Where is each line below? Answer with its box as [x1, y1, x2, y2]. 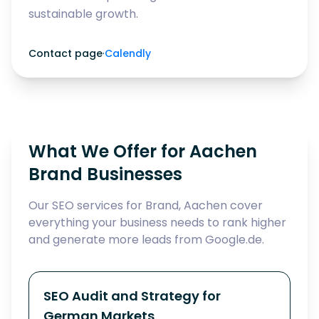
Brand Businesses [28, 162, 182, 186]
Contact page [28, 46, 103, 61]
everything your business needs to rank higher [28, 214, 286, 231]
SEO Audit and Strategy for [43, 287, 221, 305]
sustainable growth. [28, 6, 138, 22]
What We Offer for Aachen [28, 140, 257, 163]
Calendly [105, 46, 151, 61]
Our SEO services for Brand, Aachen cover [28, 197, 263, 214]
